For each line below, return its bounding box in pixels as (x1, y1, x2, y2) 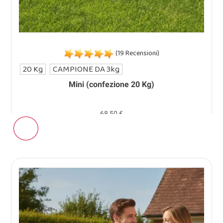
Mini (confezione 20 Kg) (69, 80, 154, 90)
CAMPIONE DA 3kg (53, 63, 120, 76)
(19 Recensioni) (113, 48, 159, 59)
